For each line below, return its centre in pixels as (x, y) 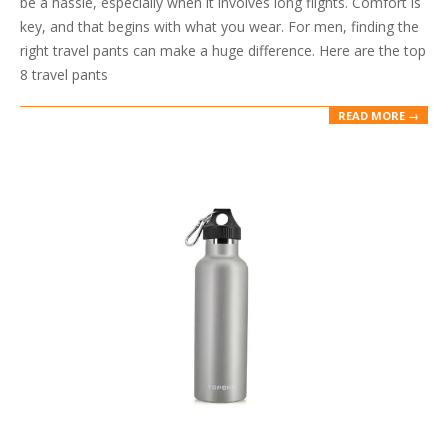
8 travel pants (64, 74)
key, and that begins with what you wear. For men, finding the (219, 26)
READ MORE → (378, 116)
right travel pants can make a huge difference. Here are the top (223, 50)
